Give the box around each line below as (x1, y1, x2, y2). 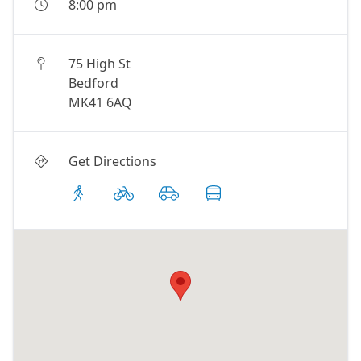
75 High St (68, 55, 131, 73)
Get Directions (68, 152, 156, 170)
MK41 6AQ (68, 93, 132, 111)
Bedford (68, 74, 118, 92)
